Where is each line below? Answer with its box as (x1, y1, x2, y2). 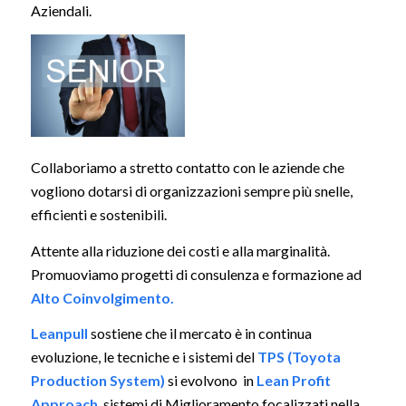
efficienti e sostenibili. (30, 206, 167, 224)
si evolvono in (164, 372, 256, 390)
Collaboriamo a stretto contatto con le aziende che (30, 159, 344, 177)
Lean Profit (256, 372, 331, 390)
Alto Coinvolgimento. (30, 288, 174, 306)
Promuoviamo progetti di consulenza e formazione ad (30, 265, 362, 283)
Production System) (30, 372, 165, 390)
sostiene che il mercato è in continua (87, 324, 312, 343)
